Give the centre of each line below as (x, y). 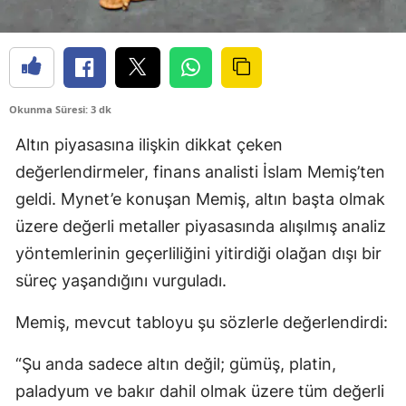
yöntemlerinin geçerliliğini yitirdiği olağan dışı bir (198, 254)
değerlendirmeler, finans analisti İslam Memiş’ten (200, 172)
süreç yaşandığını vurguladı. (121, 281)
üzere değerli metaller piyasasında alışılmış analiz (201, 227)
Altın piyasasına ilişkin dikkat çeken (149, 145)
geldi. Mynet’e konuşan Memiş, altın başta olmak (200, 199)
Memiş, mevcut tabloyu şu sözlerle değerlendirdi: (202, 323)
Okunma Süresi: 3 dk (60, 110)
